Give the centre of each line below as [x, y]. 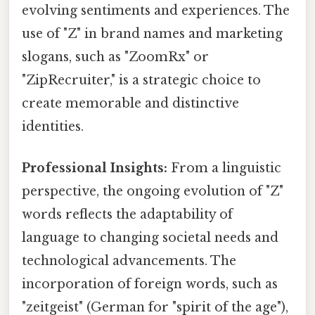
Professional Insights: [95, 168]
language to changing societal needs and [150, 237]
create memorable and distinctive [130, 103]
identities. [53, 126]
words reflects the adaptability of [127, 214]
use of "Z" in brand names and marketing [152, 33]
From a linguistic [224, 168]
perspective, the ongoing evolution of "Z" [153, 191]
